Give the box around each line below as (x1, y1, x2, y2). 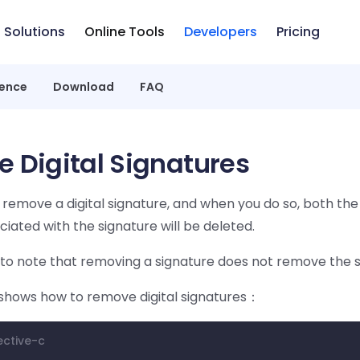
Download (53, 79, 114, 95)
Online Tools (84, 22, 165, 41)
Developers (183, 22, 257, 41)
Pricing (276, 22, 320, 41)
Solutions (3, 22, 65, 41)
